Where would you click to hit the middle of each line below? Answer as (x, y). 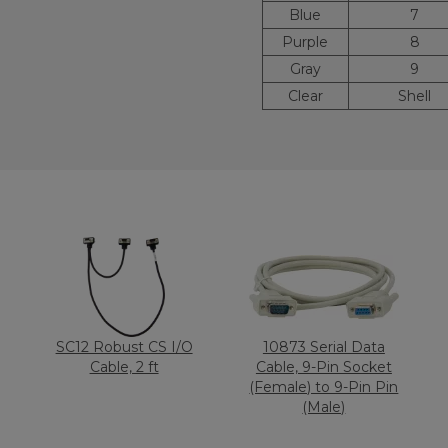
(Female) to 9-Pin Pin (324, 387)
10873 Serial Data (323, 347)
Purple (305, 42)
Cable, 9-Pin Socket (323, 367)
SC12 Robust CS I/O (124, 347)
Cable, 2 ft (124, 367)
